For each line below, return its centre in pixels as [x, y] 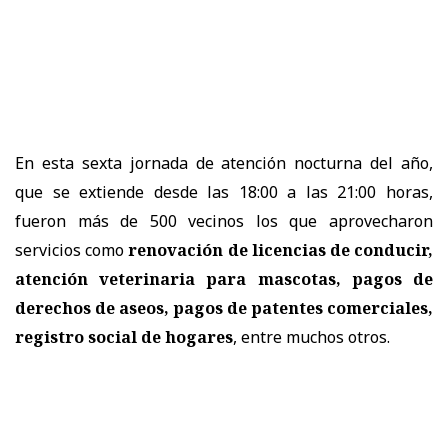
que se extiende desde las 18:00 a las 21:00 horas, [224, 191]
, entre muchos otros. [311, 336]
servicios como [70, 249]
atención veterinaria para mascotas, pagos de [224, 278]
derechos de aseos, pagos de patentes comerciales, [224, 307]
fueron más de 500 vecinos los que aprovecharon [224, 220]
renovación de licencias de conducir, [281, 249]
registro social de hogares [124, 336]
